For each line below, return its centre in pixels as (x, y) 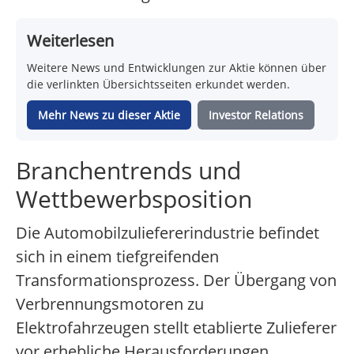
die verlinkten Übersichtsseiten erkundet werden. (158, 85)
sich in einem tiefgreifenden (117, 257)
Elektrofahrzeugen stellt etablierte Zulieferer (176, 328)
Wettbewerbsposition (134, 199)
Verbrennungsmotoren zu (110, 304)
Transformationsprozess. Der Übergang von (176, 281)
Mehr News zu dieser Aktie (109, 115)
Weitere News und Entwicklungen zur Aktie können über (177, 68)
